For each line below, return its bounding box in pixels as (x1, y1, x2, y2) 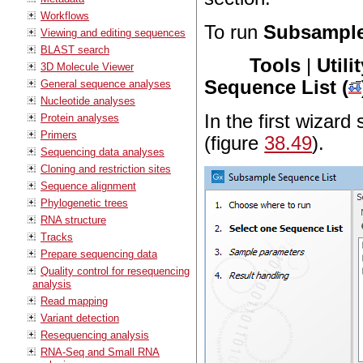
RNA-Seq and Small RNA (41, 345, 160, 358)
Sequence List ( (204, 77, 349, 99)
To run (204, 21, 264, 43)
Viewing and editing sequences (41, 26, 186, 39)
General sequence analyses (41, 77, 171, 90)
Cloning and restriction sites (41, 162, 171, 175)
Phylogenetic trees (41, 196, 128, 209)
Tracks (41, 230, 73, 243)
